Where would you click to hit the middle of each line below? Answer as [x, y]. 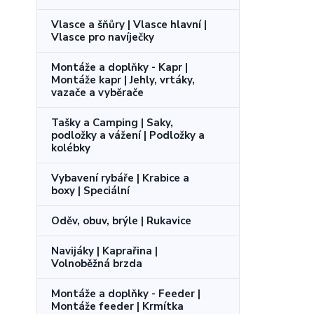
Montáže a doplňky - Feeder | [126, 293]
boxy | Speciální [90, 190]
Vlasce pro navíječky [103, 37]
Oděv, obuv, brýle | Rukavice [121, 220]
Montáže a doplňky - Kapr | [120, 67]
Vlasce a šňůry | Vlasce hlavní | [129, 24]
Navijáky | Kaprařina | [104, 251]
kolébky [71, 148]
